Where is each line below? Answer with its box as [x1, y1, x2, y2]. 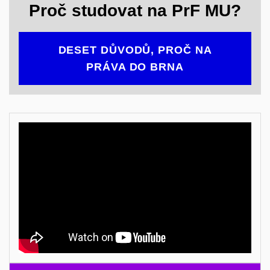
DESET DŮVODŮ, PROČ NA [58, 43, 212, 56]
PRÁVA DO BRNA [86, 60, 184, 73]
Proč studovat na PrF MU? [29, 1, 241, 20]
